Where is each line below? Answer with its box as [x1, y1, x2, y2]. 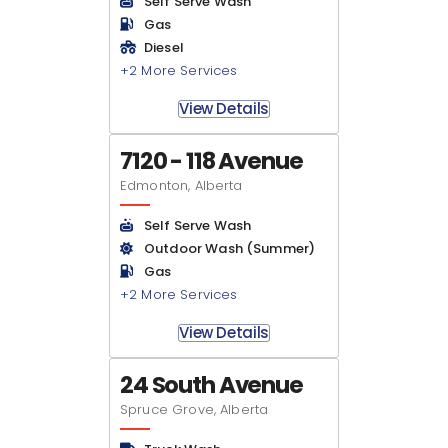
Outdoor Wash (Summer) [144, 239, 316, 258]
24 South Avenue [120, 369, 303, 401]
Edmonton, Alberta [120, 176, 243, 195]
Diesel [144, 38, 184, 57]
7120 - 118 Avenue [120, 145, 303, 177]
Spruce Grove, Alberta [120, 400, 269, 419]
